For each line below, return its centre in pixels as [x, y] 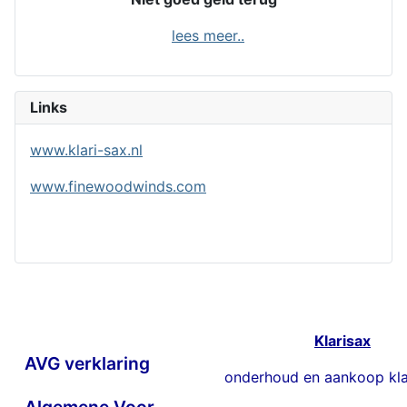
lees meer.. [208, 36]
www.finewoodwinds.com [118, 187]
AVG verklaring [88, 364]
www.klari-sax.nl [86, 150]
